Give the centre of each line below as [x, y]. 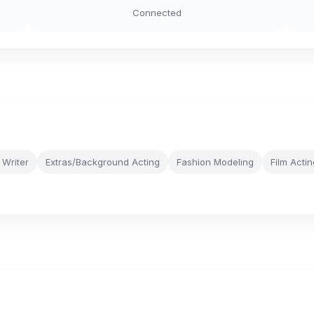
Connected [157, 13]
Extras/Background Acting [103, 162]
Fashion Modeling [215, 162]
